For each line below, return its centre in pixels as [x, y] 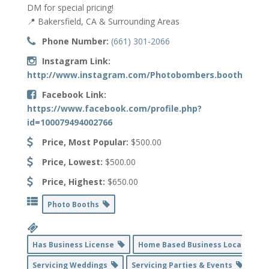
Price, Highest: [73, 181]
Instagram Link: [76, 61]
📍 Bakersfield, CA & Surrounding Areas [103, 21]
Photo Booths [75, 204]
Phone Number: [75, 41]
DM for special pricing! [70, 7]
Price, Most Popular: [85, 142]
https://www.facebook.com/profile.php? [114, 108]
